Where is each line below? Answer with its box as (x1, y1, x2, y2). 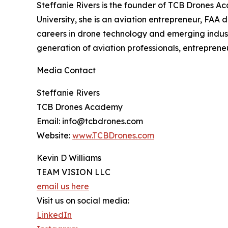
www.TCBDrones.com (72, 130, 154, 141)
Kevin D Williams (37, 153, 101, 163)
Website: (37, 130, 72, 141)
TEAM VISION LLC (37, 167, 110, 178)
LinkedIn (37, 210, 72, 220)
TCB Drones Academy (37, 102, 123, 112)
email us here (37, 181, 89, 192)
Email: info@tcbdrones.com (37, 116, 143, 127)
